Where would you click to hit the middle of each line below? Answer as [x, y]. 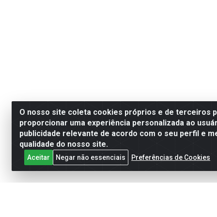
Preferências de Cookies [171, 157]
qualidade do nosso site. [64, 144]
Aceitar [39, 157]
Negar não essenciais [91, 157]
